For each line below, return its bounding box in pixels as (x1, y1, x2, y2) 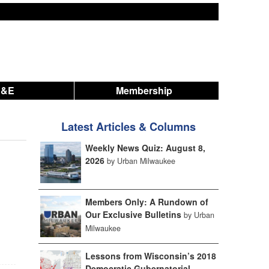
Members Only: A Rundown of (85, 195, 208, 208)
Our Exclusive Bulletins (85, 208, 181, 220)
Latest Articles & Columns (61, 119, 196, 134)
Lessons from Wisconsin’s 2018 (85, 249, 216, 262)
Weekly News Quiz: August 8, (85, 142, 205, 154)
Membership (116, 83, 173, 97)
